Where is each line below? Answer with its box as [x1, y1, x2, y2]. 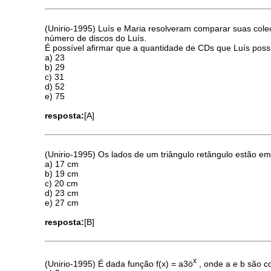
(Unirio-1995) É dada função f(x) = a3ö [45, 258, 194, 269]
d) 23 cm [45, 188, 79, 198]
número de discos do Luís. [45, 33, 147, 43]
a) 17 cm [45, 159, 79, 169]
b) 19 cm [45, 169, 79, 179]
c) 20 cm [45, 178, 79, 189]
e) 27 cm [45, 198, 79, 208]
